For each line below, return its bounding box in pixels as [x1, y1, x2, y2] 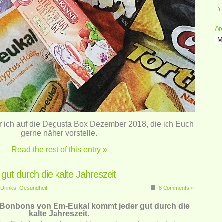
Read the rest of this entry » [11, 145, 107, 154]
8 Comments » [159, 185, 194, 191]
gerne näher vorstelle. [21, 129, 97, 137]
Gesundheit [19, 185, 47, 191]
